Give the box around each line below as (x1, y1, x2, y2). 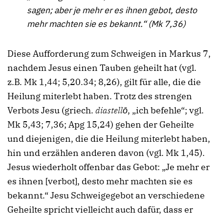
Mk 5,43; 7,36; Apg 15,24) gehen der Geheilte (7, 119, 194, 131)
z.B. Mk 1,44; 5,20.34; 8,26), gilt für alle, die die (7, 76, 201, 88)
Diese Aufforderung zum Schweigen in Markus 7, (7, 48, 211, 60)
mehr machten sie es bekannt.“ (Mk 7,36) (27, 18, 186, 30)
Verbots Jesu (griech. (7, 105, 95, 116)
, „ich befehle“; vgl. (128, 105, 204, 116)
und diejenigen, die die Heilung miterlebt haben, (7, 133, 210, 145)
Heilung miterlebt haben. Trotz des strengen (7, 90, 192, 102)
